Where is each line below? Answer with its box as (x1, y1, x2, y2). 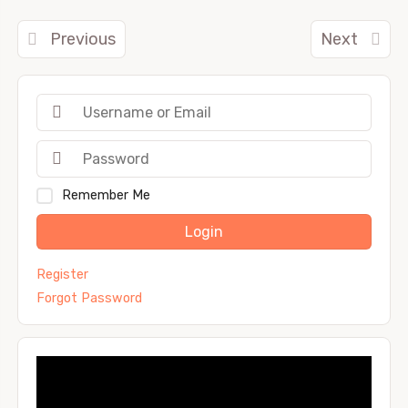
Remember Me (62, 187, 150, 203)
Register (36, 266, 88, 282)
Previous (46, 28, 116, 49)
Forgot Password (36, 290, 142, 306)
